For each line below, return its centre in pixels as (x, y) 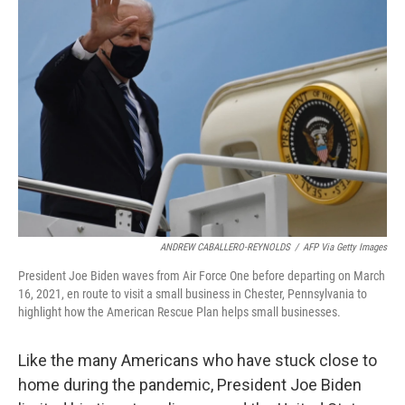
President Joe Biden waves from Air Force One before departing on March (202, 276)
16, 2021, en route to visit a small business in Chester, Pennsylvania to (193, 294)
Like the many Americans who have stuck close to (198, 360)
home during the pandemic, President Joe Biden (190, 385)
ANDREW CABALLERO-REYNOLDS (225, 247)
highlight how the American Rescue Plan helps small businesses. (179, 312)
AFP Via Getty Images (345, 247)
